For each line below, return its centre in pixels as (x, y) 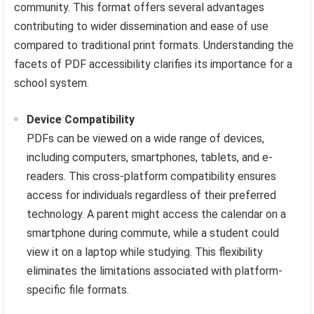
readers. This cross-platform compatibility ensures (152, 177)
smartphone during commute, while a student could (153, 233)
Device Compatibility (81, 120)
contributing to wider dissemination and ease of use (142, 27)
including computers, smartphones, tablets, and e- (150, 158)
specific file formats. (78, 290)
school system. (52, 83)
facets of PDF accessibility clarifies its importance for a (153, 64)
